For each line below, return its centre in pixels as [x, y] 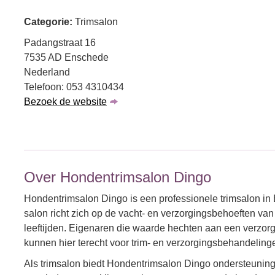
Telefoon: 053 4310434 [74, 87]
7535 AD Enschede [66, 57]
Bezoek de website [65, 102]
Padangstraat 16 [60, 43]
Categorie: [49, 22]
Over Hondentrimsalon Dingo [118, 177]
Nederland [47, 72]
